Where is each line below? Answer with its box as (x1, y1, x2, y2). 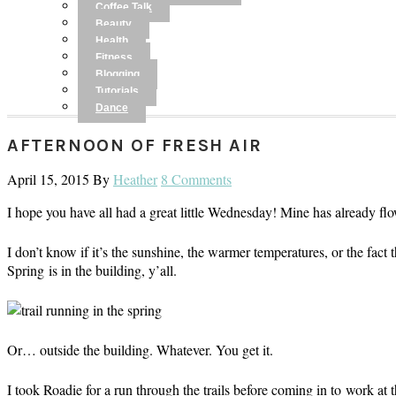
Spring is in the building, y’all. (7, 261, 177, 279)
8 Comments (161, 170, 232, 188)
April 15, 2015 (7, 170, 89, 188)
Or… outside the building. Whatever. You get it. (7, 340, 273, 359)
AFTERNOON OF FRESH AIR (7, 135, 263, 156)
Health (95, 34, 128, 47)
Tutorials (95, 85, 139, 97)
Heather (113, 170, 157, 188)
